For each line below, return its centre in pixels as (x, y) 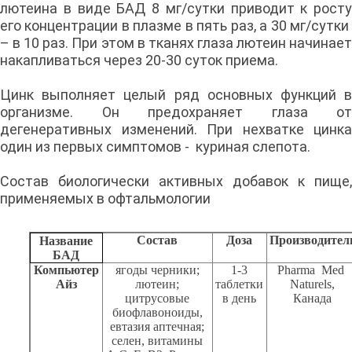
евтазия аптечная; (158, 327)
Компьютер (66, 270)
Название (66, 240)
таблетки (240, 284)
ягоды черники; (157, 270)
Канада (313, 299)
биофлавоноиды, (157, 313)
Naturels (311, 284)
